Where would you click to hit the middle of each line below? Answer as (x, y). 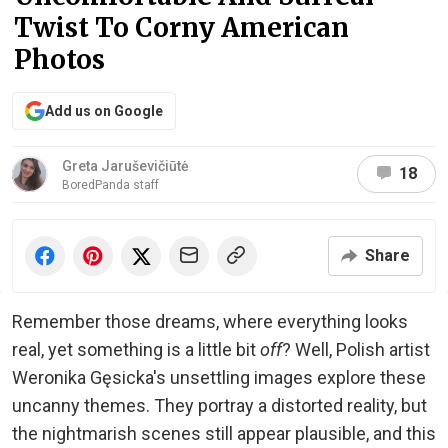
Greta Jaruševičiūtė (125, 165)
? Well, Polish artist (356, 349)
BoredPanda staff (110, 184)
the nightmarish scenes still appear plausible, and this (224, 433)
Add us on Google (104, 110)
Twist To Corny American (181, 27)
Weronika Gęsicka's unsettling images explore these (219, 377)
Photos (59, 59)
